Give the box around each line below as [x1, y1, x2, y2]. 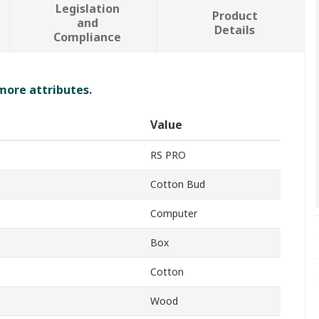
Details [214, 22, 256, 38]
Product [211, 8, 258, 24]
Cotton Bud [150, 177, 205, 192]
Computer [150, 206, 197, 221]
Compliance [53, 29, 122, 46]
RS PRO [150, 148, 186, 162]
